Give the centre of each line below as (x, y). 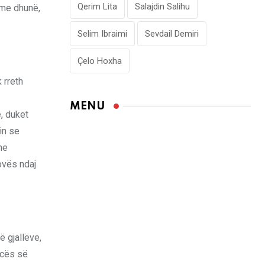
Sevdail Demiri (172, 33)
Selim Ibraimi (102, 33)
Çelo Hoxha (100, 61)
